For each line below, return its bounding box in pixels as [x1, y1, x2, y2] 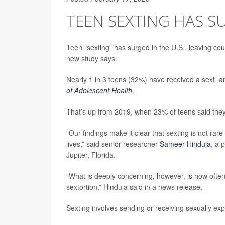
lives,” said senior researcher [66, 139, 160, 149]
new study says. [66, 53, 117, 63]
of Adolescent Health [66, 85, 132, 95]
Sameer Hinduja [160, 139, 211, 149]
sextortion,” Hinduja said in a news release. [66, 182, 202, 192]
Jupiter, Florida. [66, 150, 116, 160]
